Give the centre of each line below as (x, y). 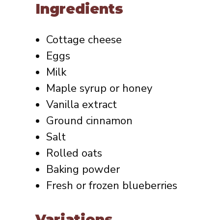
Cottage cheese (84, 40)
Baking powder (83, 170)
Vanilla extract (82, 105)
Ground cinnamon (89, 121)
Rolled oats (74, 153)
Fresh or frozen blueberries (112, 186)
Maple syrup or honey (99, 89)
